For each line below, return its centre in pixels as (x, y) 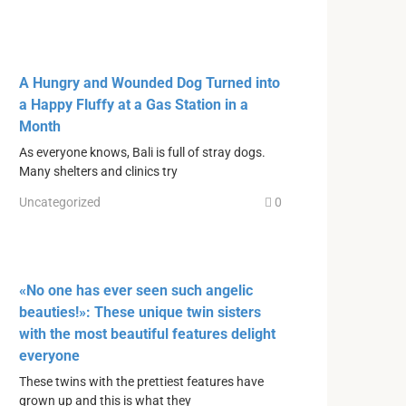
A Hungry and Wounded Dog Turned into (150, 83)
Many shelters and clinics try (98, 172)
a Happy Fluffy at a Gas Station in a (134, 105)
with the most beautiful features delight (147, 333)
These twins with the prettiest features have (141, 382)
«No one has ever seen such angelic (136, 290)
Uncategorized (60, 202)
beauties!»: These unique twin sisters (140, 312)
